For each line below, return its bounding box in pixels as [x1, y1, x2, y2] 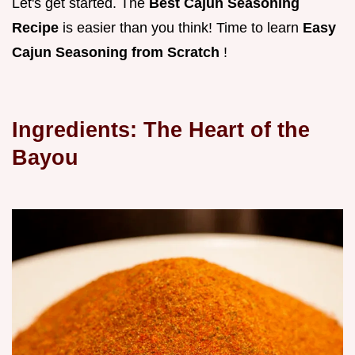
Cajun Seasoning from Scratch [12, 44, 223, 61]
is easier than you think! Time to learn [63, 20, 303, 36]
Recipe [12, 20, 63, 36]
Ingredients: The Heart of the [12, 117, 310, 143]
